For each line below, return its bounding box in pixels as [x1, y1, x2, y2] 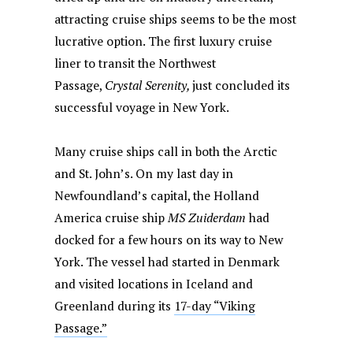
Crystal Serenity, [105, 77, 193, 95]
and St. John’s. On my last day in [54, 165, 234, 183]
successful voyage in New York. [54, 99, 230, 117]
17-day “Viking [174, 298, 256, 315]
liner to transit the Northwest [54, 55, 217, 72]
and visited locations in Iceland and [54, 276, 254, 293]
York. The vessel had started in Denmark [54, 254, 281, 271]
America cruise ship [54, 210, 169, 227]
